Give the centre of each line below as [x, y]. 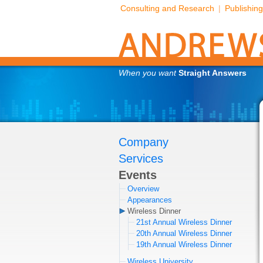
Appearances [150, 200]
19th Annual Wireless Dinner [184, 245]
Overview [143, 189]
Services [141, 159]
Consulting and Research [167, 8]
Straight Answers [213, 73]
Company [144, 142]
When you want [149, 73]
